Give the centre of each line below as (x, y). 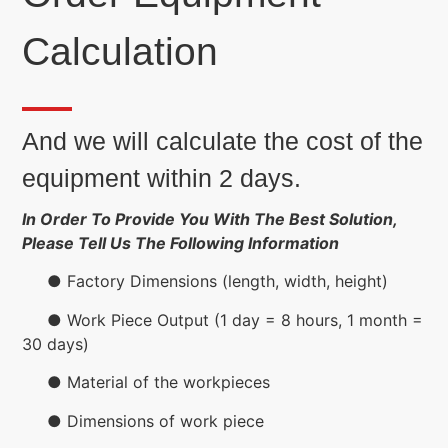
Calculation (120, 51)
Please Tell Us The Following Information (180, 243)
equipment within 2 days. (161, 178)
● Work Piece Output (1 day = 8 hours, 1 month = (222, 319)
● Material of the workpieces (146, 382)
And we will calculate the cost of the (222, 141)
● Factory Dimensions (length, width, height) (205, 281)
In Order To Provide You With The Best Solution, (209, 219)
